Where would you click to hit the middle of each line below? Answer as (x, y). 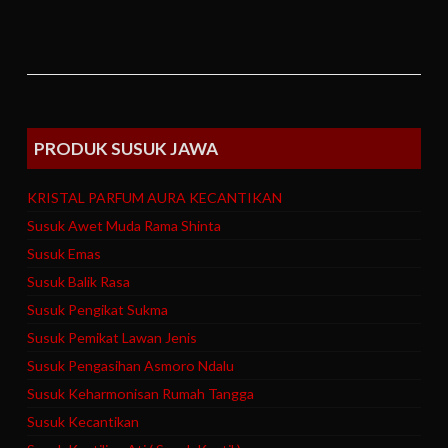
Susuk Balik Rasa (79, 282)
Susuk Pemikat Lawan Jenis (112, 338)
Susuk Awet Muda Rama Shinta (124, 226)
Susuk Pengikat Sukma (98, 310)
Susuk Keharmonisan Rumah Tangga (141, 394)
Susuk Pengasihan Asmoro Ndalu (131, 366)
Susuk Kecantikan (83, 422)
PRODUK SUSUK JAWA (126, 148)
